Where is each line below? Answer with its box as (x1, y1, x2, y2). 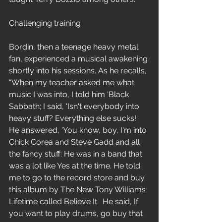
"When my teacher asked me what (9, 78, 136, 87)
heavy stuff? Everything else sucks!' (9, 113, 140, 123)
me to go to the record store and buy (9, 173, 147, 182)
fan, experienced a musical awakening (9, 54, 150, 63)
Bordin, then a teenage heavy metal (9, 42, 140, 52)
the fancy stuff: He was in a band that (9, 149, 144, 159)
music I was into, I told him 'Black (9, 90, 131, 99)
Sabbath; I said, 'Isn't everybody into (9, 102, 141, 111)
